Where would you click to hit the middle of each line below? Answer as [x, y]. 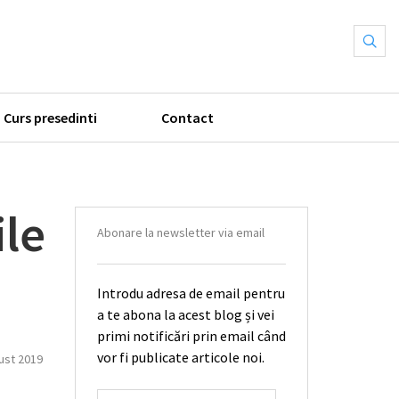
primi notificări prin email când [191, 335]
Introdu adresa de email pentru [191, 293]
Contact [187, 117]
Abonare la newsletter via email [180, 232]
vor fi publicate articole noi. [180, 357]
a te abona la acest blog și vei [185, 314]
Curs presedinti [50, 117]
